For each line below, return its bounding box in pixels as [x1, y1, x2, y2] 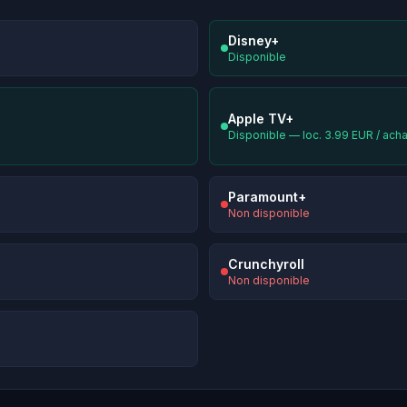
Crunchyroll [228, 256, 304, 273]
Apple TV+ [228, 111, 293, 127]
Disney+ [228, 33, 279, 49]
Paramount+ [228, 189, 306, 205]
